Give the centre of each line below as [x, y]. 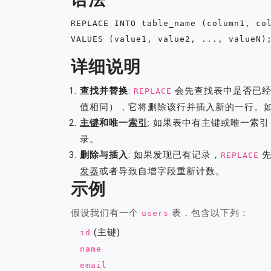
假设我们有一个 [106, 213]
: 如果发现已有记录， [175, 155]
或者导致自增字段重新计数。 [162, 171]
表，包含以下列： [209, 213]
